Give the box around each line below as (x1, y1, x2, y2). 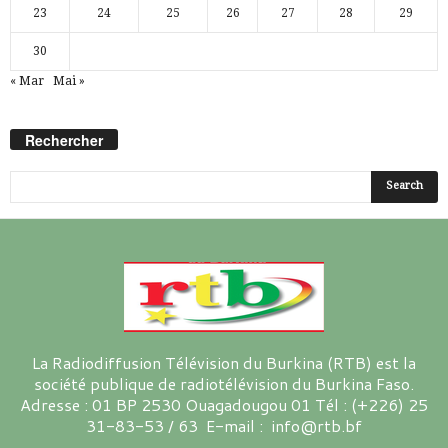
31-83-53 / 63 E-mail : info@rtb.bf (86, 413, 362, 437)
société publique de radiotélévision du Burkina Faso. (34, 371, 414, 395)
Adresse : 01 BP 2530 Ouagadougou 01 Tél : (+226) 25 (20, 392, 428, 416)
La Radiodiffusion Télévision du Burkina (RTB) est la (32, 350, 416, 374)
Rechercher (25, 129, 103, 150)
